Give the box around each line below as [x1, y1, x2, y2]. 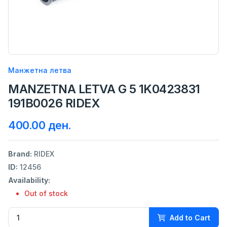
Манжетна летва [8, 65, 71, 74]
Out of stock [24, 188, 68, 198]
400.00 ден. [8, 118, 71, 132]
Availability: [8, 175, 50, 184]
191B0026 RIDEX [8, 95, 100, 110]
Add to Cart [170, 213, 210, 222]
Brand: [8, 149, 32, 158]
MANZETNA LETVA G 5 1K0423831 [8, 81, 200, 96]
